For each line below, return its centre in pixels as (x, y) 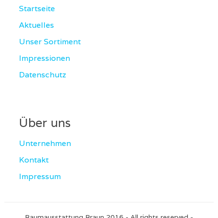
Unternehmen (45, 143)
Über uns (45, 123)
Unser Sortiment (50, 42)
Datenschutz (42, 75)
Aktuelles (36, 25)
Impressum (40, 176)
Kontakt (34, 160)
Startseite (37, 9)
